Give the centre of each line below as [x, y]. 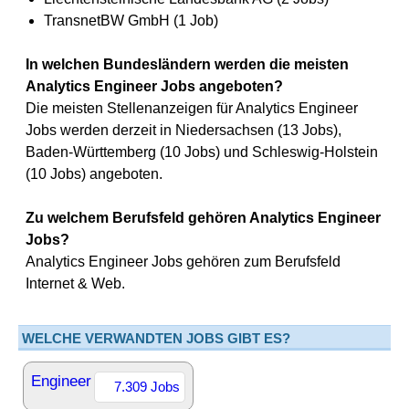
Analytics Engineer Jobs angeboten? [154, 86]
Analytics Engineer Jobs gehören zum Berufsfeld [183, 262]
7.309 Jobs [147, 387]
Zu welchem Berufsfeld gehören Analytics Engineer [203, 218]
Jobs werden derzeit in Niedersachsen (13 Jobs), [184, 130]
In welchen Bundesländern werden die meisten [187, 64]
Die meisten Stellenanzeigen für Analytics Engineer [192, 108]
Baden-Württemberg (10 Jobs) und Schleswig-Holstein [202, 152]
